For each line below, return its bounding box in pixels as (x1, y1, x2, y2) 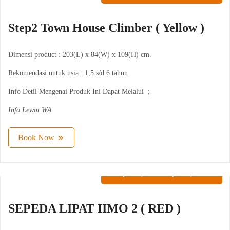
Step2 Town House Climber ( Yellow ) (8, 21, 204, 35)
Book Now (18, 133, 54, 142)
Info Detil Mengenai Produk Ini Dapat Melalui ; (8, 88, 150, 96)
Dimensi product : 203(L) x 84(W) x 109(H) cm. (8, 51, 151, 59)
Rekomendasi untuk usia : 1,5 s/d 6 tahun (8, 69, 128, 78)
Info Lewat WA (8, 106, 52, 114)
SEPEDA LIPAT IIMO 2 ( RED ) (8, 202, 181, 216)
